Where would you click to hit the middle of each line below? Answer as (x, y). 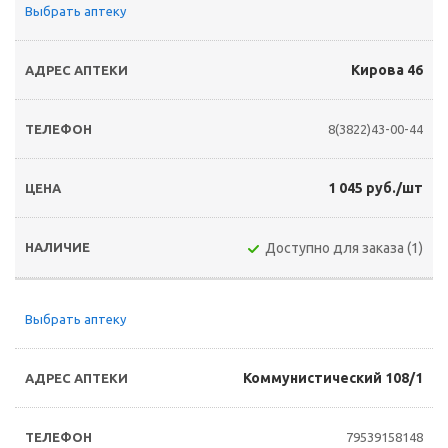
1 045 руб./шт (375, 188)
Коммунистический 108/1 (333, 378)
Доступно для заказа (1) (344, 248)
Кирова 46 (387, 70)
